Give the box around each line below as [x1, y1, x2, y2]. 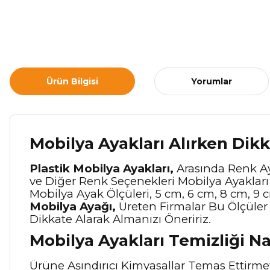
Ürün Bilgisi [46, 75, 98, 87]
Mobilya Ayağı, [30, 199, 116, 213]
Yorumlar [191, 75, 232, 87]
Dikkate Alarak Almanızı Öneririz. [30, 212, 211, 226]
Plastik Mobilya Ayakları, [30, 162, 174, 175]
